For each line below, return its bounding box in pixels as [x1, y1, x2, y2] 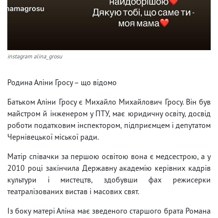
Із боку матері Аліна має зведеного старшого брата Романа [7, 205, 211, 216]
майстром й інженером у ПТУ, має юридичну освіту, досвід [7, 108, 211, 118]
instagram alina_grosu [7, 52, 62, 60]
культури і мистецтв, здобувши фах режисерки [7, 174, 211, 184]
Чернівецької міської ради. [7, 131, 99, 142]
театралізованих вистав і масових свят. [7, 186, 139, 196]
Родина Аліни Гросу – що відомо [7, 77, 117, 87]
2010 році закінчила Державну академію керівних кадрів [7, 163, 211, 173]
